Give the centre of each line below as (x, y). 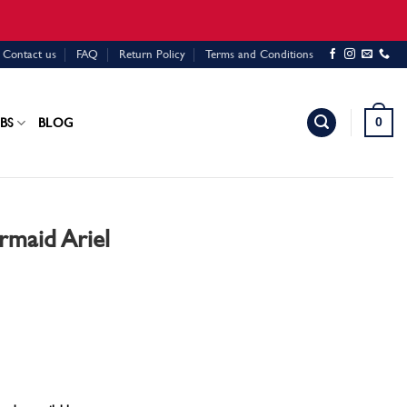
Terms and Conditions (260, 54)
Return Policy (152, 54)
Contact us (29, 54)
